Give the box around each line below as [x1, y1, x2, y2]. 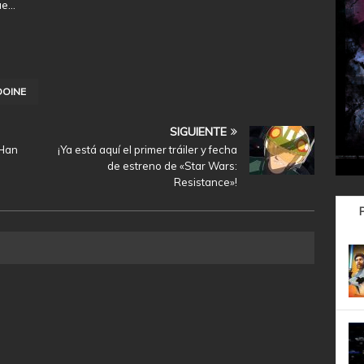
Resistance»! [174, 175, 238, 188]
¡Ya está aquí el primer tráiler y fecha [58, 142, 238, 156]
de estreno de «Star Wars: [107, 158, 238, 172]
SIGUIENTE [170, 123, 227, 139]
